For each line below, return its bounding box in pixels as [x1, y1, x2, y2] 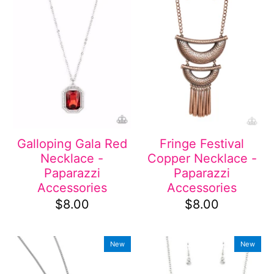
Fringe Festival [160, 136, 245, 151]
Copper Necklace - [147, 150, 257, 166]
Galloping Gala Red [17, 136, 127, 151]
